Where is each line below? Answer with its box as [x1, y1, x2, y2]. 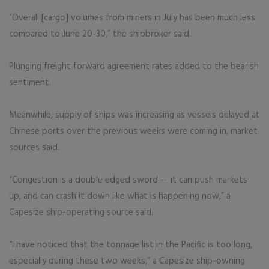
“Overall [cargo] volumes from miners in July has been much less [9, 11, 255, 25]
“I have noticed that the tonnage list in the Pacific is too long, [9, 238, 252, 252]
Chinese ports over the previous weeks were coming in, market [9, 124, 258, 139]
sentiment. [9, 76, 51, 90]
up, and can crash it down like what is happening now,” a [9, 189, 231, 204]
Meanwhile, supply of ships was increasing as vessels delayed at [9, 108, 260, 122]
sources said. [9, 141, 59, 155]
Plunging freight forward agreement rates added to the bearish [9, 59, 259, 74]
